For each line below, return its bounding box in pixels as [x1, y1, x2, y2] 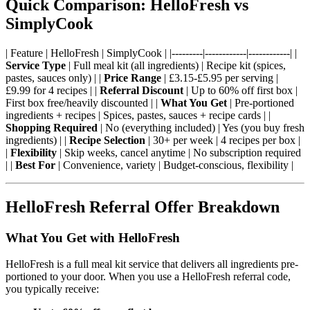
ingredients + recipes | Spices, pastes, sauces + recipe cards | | [6, 109, 271, 121]
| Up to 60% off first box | [183, 84, 298, 96]
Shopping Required [6, 121, 98, 134]
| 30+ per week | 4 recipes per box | [145, 134, 300, 146]
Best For [15, 158, 55, 171]
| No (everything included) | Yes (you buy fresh [98, 121, 304, 134]
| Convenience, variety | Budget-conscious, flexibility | [55, 158, 293, 171]
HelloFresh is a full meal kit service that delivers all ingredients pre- [6, 258, 298, 271]
